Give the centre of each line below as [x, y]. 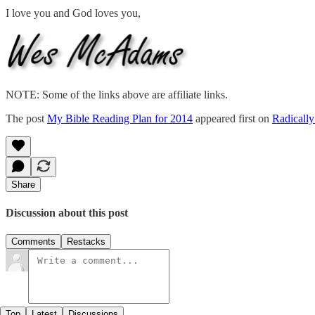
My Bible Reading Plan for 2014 [120, 118]
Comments [33, 242]
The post [26, 118]
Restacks [86, 242]
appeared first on [232, 118]
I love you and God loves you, [73, 13]
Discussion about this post [67, 213]
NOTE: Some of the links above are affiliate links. [117, 94]
